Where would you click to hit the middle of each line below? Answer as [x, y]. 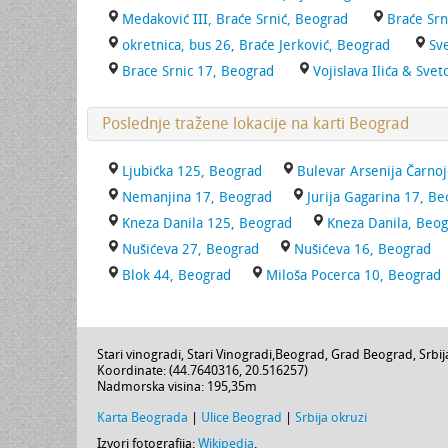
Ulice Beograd [241, 417]
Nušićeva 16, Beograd [362, 249]
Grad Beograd [372, 354]
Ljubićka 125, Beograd [192, 171]
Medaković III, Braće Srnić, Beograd [235, 19]
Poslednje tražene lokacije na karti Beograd [255, 123]
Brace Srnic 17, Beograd [198, 71]
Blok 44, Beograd [176, 275]
